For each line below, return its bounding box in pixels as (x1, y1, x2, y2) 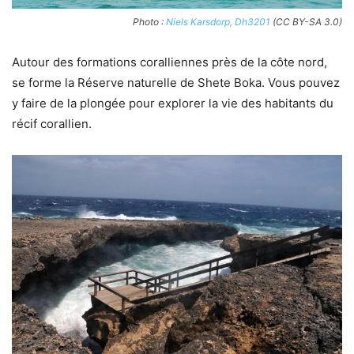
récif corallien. (12, 115, 92, 131)
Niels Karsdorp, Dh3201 (166, 15, 270, 28)
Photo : (133, 15, 166, 28)
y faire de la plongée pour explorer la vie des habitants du (12, 95, 333, 111)
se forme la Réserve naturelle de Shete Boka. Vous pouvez (12, 74, 340, 90)
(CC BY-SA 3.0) (270, 15, 342, 28)
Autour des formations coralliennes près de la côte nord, (12, 54, 327, 70)
